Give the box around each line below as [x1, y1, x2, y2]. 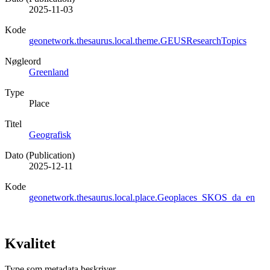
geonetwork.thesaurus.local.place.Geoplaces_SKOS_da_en [29, 192, 255, 202]
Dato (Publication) [5, 149, 75, 160]
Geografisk [29, 129, 71, 140]
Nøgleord [5, 55, 41, 66]
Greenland [29, 66, 69, 77]
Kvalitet [5, 235, 55, 251]
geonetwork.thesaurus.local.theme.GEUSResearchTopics [29, 35, 246, 46]
